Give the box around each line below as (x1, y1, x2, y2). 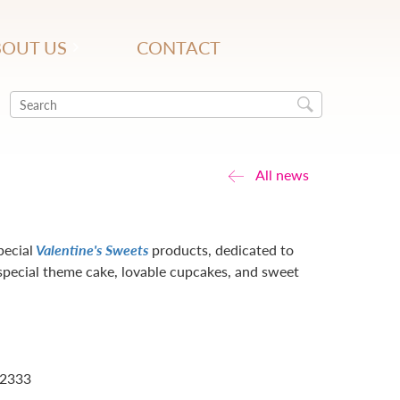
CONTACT (137, 37, 221, 59)
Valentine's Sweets (36, 241, 148, 258)
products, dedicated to (148, 241, 294, 258)
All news (255, 166, 309, 183)
